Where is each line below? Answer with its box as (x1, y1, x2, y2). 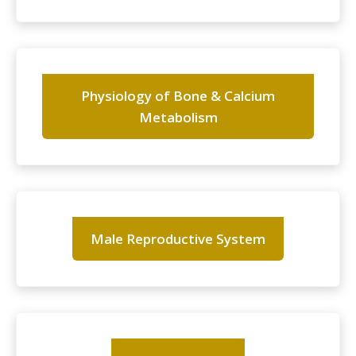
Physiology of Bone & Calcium (81, 87, 275, 106)
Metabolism (138, 108, 218, 127)
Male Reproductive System (91, 230, 265, 249)
